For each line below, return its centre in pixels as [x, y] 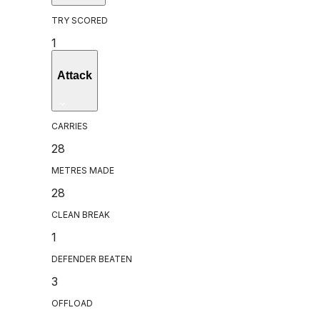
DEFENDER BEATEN [92, 259]
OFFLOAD [72, 304]
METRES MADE [83, 171]
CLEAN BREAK [81, 215]
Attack [75, 76]
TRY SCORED [80, 20]
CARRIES [70, 126]
